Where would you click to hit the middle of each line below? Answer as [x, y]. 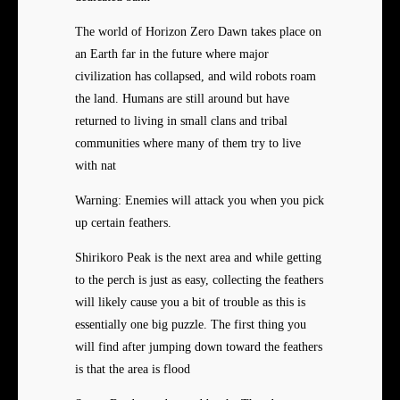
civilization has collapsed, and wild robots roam [196, 77]
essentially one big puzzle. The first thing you [191, 325]
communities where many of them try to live [188, 144]
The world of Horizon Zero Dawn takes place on [198, 32]
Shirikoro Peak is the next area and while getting [198, 258]
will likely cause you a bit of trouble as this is [190, 303]
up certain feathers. [123, 223]
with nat [96, 166]
